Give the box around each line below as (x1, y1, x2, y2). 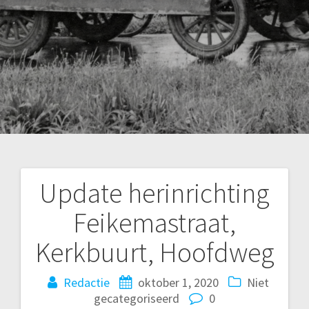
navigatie (20, 215, 119, 250)
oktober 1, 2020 (137, 274, 219, 290)
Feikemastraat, (73, 205, 236, 240)
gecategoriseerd (94, 290, 182, 306)
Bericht (20, 185, 100, 220)
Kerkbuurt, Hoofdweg (34, 235, 275, 270)
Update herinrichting (39, 175, 270, 210)
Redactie (63, 274, 110, 290)
